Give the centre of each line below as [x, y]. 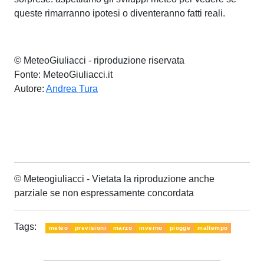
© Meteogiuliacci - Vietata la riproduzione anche [114, 179]
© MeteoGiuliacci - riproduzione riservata [99, 60]
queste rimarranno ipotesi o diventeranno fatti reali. [120, 13]
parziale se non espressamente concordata [104, 193]
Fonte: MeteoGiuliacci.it [63, 74]
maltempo [213, 227]
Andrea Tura [72, 88]
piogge [180, 227]
